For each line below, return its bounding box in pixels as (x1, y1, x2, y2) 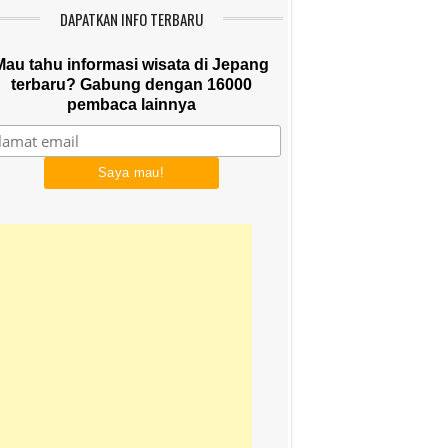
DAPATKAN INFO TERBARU (59, 8, 203, 30)
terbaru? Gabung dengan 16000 (10, 76, 252, 93)
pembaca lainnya (66, 96, 196, 113)
